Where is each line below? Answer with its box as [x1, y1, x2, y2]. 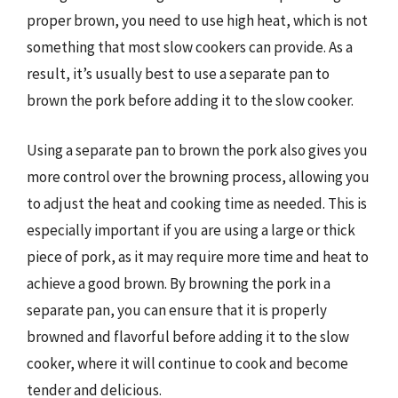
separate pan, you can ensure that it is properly [27, 299, 327, 320]
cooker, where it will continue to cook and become [27, 353, 348, 373]
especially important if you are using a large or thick [27, 219, 355, 240]
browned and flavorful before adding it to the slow [27, 326, 349, 346]
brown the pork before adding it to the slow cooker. [27, 91, 354, 110]
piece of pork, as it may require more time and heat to [27, 246, 369, 267]
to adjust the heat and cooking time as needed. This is [27, 193, 367, 213]
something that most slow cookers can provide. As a [27, 37, 353, 57]
